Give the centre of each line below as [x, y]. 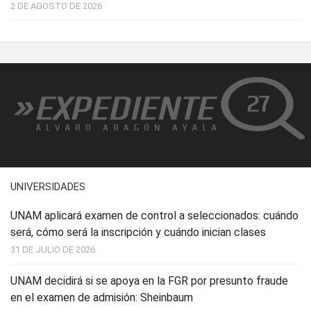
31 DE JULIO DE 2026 [53, 250]
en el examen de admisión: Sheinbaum [102, 298]
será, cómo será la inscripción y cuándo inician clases [138, 233]
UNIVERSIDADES [48, 187]
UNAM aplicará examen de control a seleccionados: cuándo [154, 216]
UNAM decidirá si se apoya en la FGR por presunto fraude [149, 281]
